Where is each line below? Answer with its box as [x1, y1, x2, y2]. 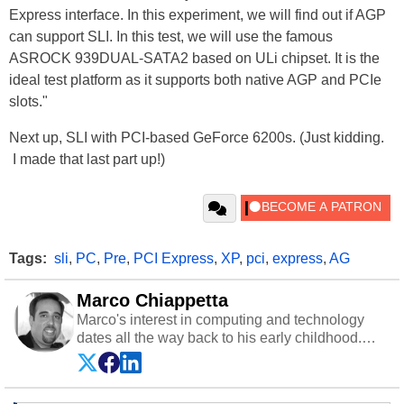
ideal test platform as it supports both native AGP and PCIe [9, 72, 381, 87]
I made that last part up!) [9, 151, 165, 167]
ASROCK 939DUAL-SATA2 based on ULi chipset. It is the [9, 50, 380, 66]
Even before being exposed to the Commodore [77, 348, 374, 363]
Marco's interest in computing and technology [77, 312, 364, 327]
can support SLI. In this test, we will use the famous [9, 29, 333, 44]
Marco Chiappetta [77, 290, 228, 310]
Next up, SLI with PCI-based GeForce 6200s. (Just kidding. [9, 130, 384, 145]
